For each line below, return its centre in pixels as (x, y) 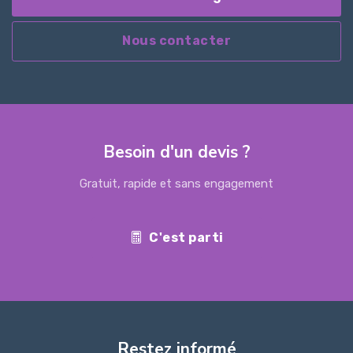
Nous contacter (176, 41)
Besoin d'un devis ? (176, 152)
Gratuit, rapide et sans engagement (176, 184)
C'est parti (186, 238)
